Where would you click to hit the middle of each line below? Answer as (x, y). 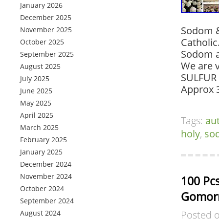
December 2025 (46, 17)
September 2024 (47, 201)
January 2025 (41, 152)
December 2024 (46, 164)
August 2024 (40, 213)
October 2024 (42, 188)
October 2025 (42, 42)
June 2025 (36, 91)
